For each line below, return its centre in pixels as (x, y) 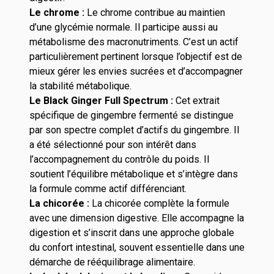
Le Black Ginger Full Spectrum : (102, 101)
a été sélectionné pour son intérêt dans (113, 145)
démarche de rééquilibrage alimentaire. (112, 262)
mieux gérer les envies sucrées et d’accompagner (136, 71)
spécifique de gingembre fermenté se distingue (131, 115)
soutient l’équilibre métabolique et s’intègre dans (134, 174)
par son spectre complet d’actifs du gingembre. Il (134, 130)
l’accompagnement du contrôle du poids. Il (119, 159)
